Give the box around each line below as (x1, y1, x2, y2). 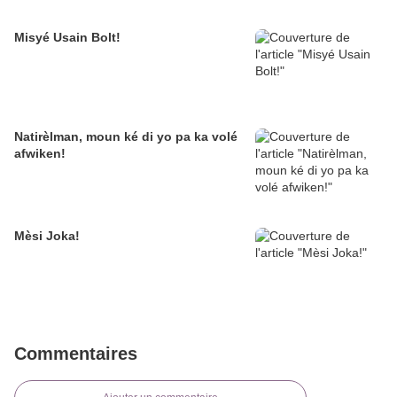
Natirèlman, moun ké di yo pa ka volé (14, 129, 237, 144)
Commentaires (14, 344, 137, 364)
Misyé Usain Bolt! (14, 30, 121, 45)
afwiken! (14, 146, 66, 161)
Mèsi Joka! (14, 229, 80, 244)
